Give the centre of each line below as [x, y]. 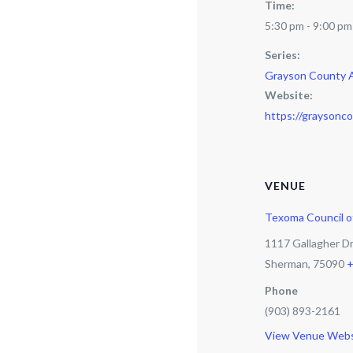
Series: [283, 55]
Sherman [287, 264]
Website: [289, 95]
